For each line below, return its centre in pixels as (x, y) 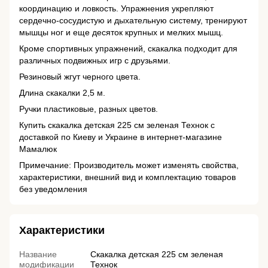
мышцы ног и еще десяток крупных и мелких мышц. (121, 33)
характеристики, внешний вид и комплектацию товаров (127, 177)
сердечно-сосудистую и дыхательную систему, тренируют (133, 21)
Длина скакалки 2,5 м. (62, 93)
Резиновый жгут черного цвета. (80, 77)
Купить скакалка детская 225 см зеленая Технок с (117, 125)
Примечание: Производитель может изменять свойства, (129, 165)
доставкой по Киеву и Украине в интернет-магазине (121, 137)
